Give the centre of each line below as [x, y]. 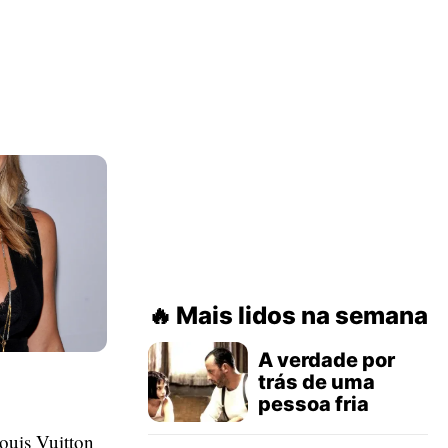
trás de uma [316, 382]
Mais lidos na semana [302, 315]
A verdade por [326, 360]
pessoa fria [313, 404]
